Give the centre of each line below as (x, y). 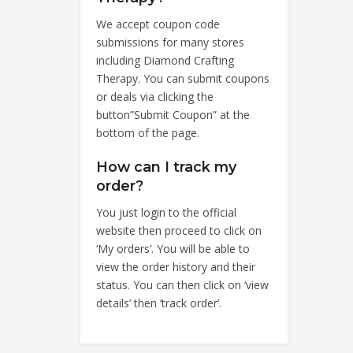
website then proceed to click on (179, 230)
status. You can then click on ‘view (182, 284)
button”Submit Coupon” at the (173, 114)
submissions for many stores (170, 42)
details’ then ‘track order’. (159, 303)
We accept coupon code (158, 24)
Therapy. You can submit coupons (183, 78)
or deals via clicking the (155, 96)
